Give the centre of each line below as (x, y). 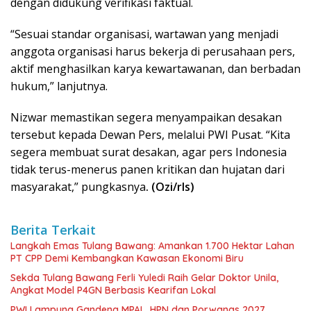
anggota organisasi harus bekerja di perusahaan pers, (153, 51)
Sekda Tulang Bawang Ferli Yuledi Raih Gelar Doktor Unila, (144, 277)
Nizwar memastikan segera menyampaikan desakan (146, 117)
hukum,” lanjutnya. (59, 86)
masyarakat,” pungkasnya (78, 186)
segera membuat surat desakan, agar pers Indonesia (149, 152)
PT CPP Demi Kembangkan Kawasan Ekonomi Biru (127, 258)
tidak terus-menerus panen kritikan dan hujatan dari (148, 169)
